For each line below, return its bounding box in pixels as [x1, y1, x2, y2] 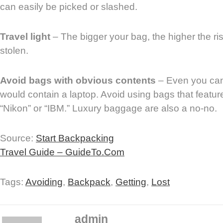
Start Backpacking [36, 132, 114, 143]
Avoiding [25, 176, 63, 187]
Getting [115, 176, 146, 187]
